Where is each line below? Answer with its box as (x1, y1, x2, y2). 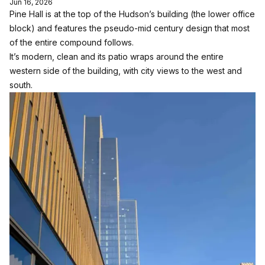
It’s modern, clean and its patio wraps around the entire (9, 51, 224, 62)
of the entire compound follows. (9, 37, 134, 47)
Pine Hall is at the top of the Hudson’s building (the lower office (9, 9, 255, 19)
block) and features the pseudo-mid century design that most (9, 23, 250, 33)
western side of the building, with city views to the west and (9, 66, 242, 76)
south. (9, 80, 33, 90)
